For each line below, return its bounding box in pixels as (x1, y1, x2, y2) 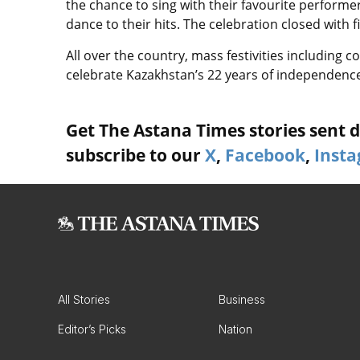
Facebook (225, 144, 305, 166)
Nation (219, 322, 252, 336)
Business (219, 292, 265, 306)
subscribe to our (66, 144, 205, 166)
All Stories (58, 292, 110, 306)
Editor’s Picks (58, 322, 126, 336)
